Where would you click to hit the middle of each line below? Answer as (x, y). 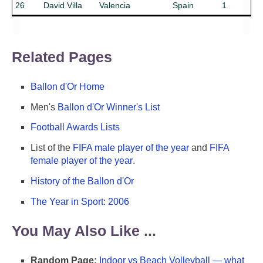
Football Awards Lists (75, 127)
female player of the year (82, 161)
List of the (52, 148)
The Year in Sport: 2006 (80, 201)
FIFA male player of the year (131, 148)
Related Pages (62, 57)
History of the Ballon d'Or (82, 181)
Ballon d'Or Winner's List (109, 107)
